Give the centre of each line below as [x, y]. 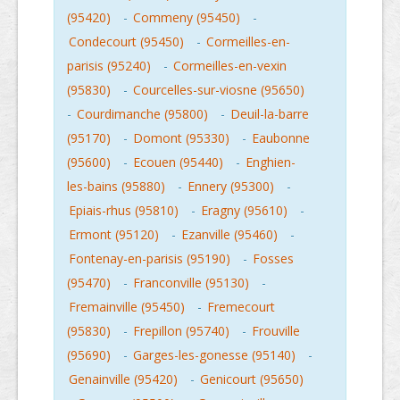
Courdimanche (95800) [142, 114]
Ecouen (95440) [178, 162]
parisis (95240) [109, 66]
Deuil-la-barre [270, 114]
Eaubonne [281, 138]
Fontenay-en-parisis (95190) [150, 258]
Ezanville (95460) [229, 234]
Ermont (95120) [114, 234]
